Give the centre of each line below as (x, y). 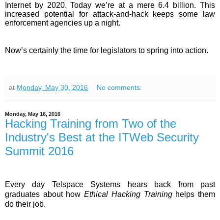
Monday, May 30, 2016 (52, 88)
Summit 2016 (39, 151)
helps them (195, 194)
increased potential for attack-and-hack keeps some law (110, 14)
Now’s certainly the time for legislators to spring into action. (107, 51)
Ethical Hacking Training (130, 194)
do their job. (25, 204)
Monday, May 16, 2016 (33, 114)
